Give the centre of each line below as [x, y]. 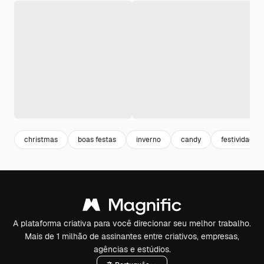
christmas [41, 139]
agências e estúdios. [132, 249]
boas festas [97, 139]
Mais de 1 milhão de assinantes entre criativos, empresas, [132, 236]
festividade [239, 139]
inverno [148, 139]
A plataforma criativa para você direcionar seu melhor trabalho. [132, 223]
